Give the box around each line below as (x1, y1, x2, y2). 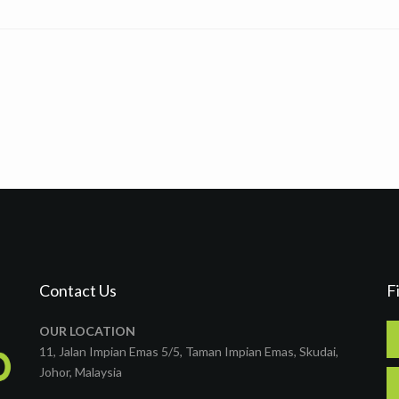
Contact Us (39, 281, 117, 300)
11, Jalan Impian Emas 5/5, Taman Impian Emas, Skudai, (39, 344, 338, 359)
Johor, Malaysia (39, 364, 122, 379)
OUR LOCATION (39, 323, 135, 338)
